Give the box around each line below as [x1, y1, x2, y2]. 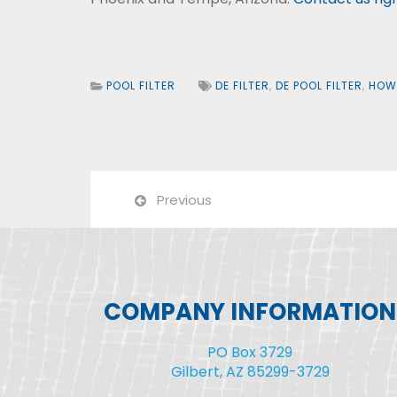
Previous [157, 191, 212, 209]
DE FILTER [214, 78, 269, 93]
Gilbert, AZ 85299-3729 [170, 362, 330, 383]
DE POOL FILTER [275, 78, 362, 93]
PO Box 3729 [207, 342, 292, 363]
